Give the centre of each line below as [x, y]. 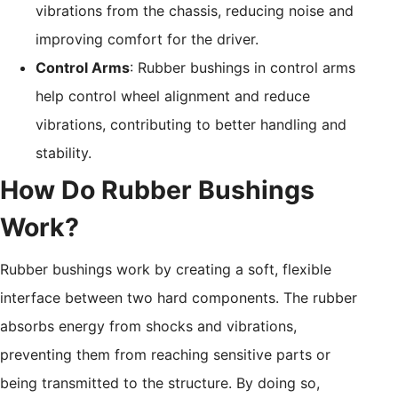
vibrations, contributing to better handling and [191, 124]
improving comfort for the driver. [147, 39]
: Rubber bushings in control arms [243, 67]
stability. [64, 152]
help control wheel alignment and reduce [173, 96]
